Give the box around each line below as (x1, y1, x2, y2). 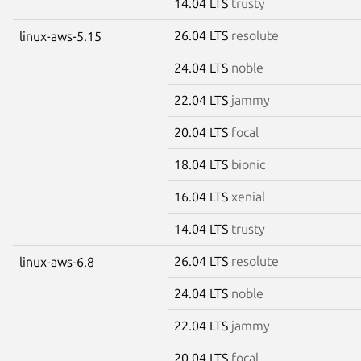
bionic (231, 156, 265, 172)
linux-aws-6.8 (19, 254, 94, 269)
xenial (231, 189, 265, 204)
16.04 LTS (174, 189, 231, 204)
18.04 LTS (174, 156, 231, 172)
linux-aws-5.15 (19, 28, 102, 44)
